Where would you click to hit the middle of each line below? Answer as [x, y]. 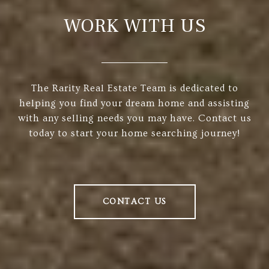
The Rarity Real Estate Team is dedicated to [134, 89]
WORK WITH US [134, 26]
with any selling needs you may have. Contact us [134, 119]
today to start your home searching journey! [134, 134]
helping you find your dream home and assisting [134, 104]
